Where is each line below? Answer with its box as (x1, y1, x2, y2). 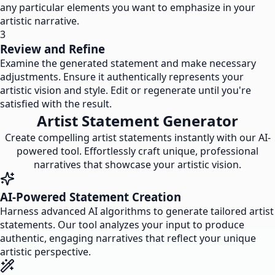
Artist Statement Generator (37, 110, 238, 131)
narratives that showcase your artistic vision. (34, 158, 241, 171)
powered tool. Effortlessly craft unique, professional (17, 144, 258, 158)
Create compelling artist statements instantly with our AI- (4, 131, 271, 144)
